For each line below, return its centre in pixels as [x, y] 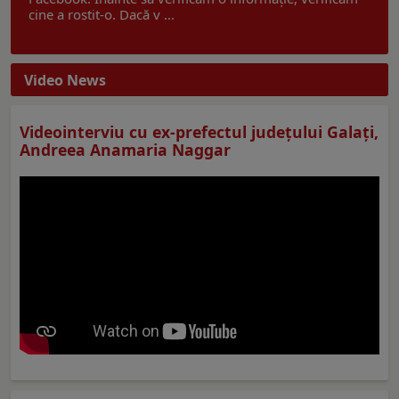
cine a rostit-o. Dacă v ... [102, 14]
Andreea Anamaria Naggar [125, 149]
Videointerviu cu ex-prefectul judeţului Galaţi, [199, 131]
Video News [65, 80]
